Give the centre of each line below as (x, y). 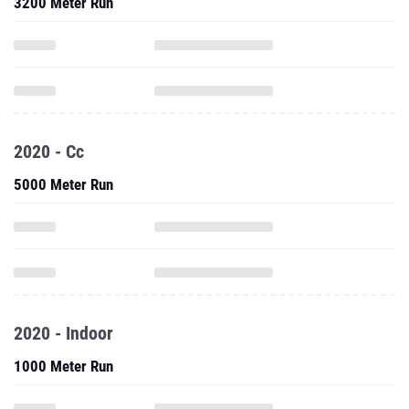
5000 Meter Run (63, 184)
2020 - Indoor (63, 333)
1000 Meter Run (63, 366)
